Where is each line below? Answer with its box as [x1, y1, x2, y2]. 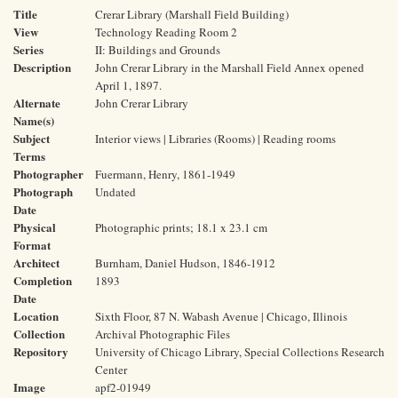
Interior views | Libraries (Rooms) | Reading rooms [95, 131, 336, 147]
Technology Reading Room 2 [95, 24, 237, 40]
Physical [13, 219, 56, 235]
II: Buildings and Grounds [95, 42, 220, 58]
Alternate [13, 94, 60, 111]
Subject [13, 130, 50, 147]
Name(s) [13, 112, 54, 129]
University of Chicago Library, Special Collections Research [95, 344, 385, 360]
